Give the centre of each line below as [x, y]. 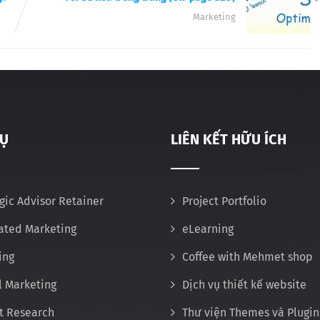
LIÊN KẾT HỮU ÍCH [229, 139]
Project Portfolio [224, 201]
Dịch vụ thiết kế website [244, 284]
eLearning [208, 229]
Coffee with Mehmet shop [247, 256]
